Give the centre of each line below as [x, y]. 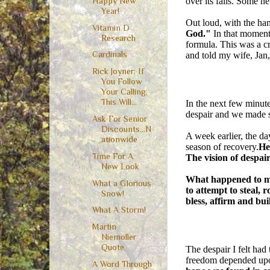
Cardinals [109, 55]
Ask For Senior [119, 119]
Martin [104, 227]
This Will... [119, 102]
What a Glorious [121, 183]
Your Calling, [124, 92]
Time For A [112, 156]
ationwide [119, 140]
